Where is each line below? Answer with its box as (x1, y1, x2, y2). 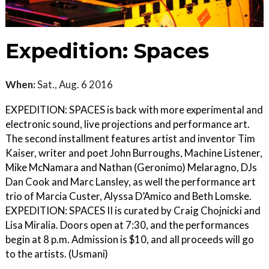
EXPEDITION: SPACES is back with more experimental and (5, 103, 263, 116)
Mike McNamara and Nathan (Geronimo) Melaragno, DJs (5, 161, 257, 174)
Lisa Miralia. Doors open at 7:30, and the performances (5, 219, 249, 232)
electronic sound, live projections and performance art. (5, 118, 250, 131)
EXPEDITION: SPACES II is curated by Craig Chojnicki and (5, 204, 261, 217)
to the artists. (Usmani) (5, 247, 108, 261)
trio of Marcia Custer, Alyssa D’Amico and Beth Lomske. (5, 190, 252, 203)
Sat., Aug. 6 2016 (35, 78, 113, 91)
